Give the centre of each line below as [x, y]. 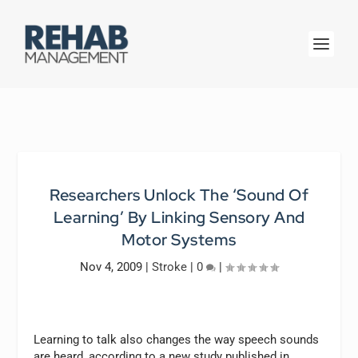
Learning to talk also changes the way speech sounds [177, 340]
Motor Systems [179, 240]
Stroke [169, 267]
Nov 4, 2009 [111, 267]
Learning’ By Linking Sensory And [179, 217]
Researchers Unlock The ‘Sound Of [179, 195]
